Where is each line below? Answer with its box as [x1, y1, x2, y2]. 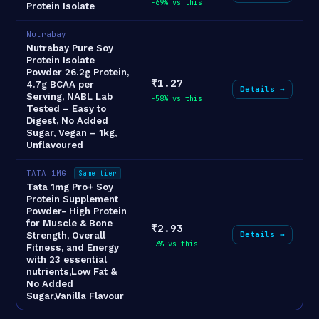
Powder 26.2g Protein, [26, 66, 129, 78]
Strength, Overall [26, 229, 105, 241]
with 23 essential [26, 253, 107, 265]
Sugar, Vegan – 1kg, [26, 127, 117, 138]
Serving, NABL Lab [26, 90, 113, 102]
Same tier [78, 168, 117, 178]
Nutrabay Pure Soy [26, 42, 113, 53]
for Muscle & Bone [26, 217, 113, 229]
